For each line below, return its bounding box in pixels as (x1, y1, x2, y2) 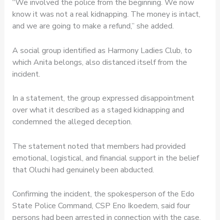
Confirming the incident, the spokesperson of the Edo (12, 189, 194, 200)
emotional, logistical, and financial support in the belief (12, 152, 199, 164)
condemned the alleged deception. (12, 116, 132, 128)
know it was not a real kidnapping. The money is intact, (12, 8, 200, 20)
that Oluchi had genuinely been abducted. (12, 164, 154, 175)
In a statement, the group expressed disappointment (12, 93, 194, 104)
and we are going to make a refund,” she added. (12, 20, 174, 31)
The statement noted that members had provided (12, 140, 186, 152)
